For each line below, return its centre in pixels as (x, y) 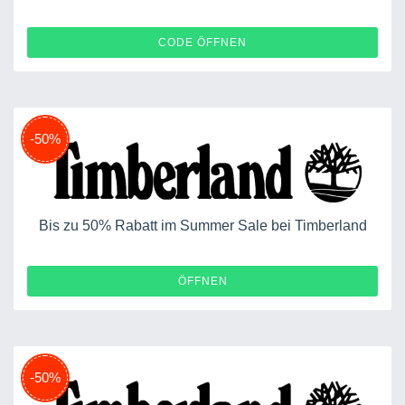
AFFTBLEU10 (318, 42)
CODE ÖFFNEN (202, 42)
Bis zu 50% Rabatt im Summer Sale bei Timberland (202, 225)
